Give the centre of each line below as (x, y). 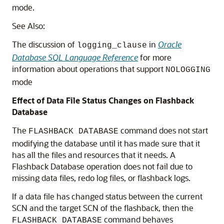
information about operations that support (89, 69)
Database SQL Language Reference (75, 57)
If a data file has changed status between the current (107, 196)
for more (155, 57)
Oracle (170, 44)
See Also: (28, 26)
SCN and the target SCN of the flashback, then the (103, 208)
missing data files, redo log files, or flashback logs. (101, 178)
